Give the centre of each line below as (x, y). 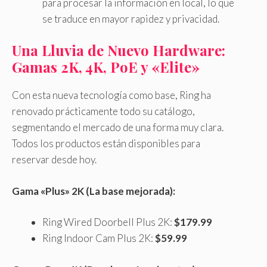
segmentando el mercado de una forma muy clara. (118, 128)
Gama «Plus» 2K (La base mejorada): (94, 191)
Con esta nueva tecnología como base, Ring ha (111, 95)
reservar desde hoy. (54, 160)
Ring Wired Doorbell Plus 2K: (108, 222)
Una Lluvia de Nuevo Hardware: (119, 50)
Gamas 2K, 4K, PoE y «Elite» (106, 67)
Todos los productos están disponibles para (106, 144)
